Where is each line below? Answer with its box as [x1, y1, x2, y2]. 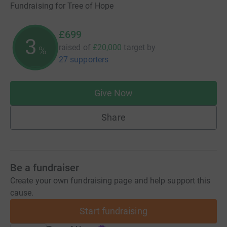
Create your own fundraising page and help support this [10, 175, 211, 185]
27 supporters [59, 54, 109, 64]
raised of [59, 42, 91, 52]
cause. [10, 187, 34, 198]
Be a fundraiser [10, 161, 79, 174]
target [124, 42, 145, 52]
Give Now [94, 87, 133, 98]
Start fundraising [80, 205, 147, 216]
